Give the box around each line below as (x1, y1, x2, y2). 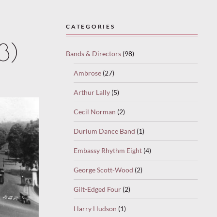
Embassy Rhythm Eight (74, 146, 142, 155)
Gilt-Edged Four (74, 185, 121, 193)
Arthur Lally (74, 88, 110, 96)
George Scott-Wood (74, 165, 133, 174)
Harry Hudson (74, 204, 117, 213)
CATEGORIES (66, 23, 115, 30)
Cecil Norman (74, 107, 116, 116)
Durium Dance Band (74, 126, 135, 135)
